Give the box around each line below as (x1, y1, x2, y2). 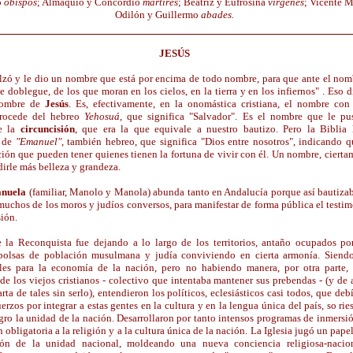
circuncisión (20, 123, 75, 135)
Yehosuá (84, 110, 121, 122)
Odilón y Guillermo (114, 9, 199, 20)
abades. (198, 9, 234, 20)
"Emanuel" (15, 136, 61, 147)
